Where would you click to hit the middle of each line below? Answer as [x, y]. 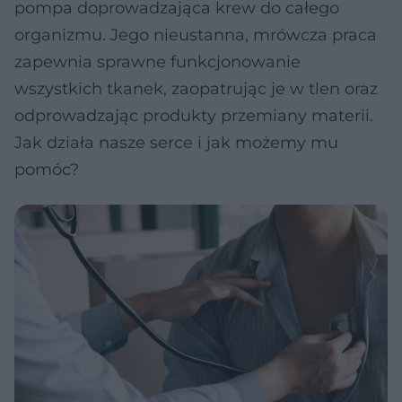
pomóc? [47, 170]
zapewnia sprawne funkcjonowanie [157, 62]
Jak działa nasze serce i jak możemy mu [176, 143]
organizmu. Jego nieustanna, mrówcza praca [196, 35]
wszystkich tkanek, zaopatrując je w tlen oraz [196, 89]
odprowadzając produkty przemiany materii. [194, 116]
